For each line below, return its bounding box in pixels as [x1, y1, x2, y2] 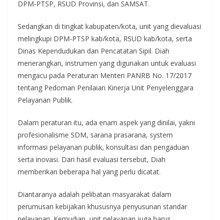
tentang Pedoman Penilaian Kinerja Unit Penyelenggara [18, 82, 193, 92]
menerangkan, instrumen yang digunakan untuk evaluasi [18, 58, 196, 68]
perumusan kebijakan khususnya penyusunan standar [18, 201, 187, 211]
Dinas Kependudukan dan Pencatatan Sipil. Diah [18, 46, 169, 55]
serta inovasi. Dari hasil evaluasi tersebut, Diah [18, 154, 165, 164]
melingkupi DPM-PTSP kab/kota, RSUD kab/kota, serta [18, 33, 192, 43]
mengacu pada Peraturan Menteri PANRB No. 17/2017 [18, 70, 192, 80]
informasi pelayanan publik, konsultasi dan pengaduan [18, 142, 189, 152]
